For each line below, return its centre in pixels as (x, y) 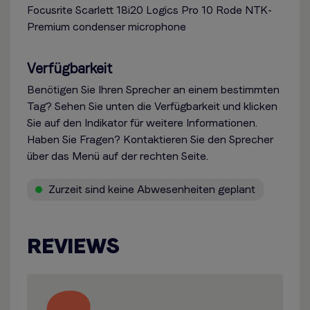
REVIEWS (73, 246)
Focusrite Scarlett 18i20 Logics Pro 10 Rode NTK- (149, 10)
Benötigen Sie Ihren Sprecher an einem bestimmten (153, 90)
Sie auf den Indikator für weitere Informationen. (142, 123)
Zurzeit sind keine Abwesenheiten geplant (151, 189)
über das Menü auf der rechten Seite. (118, 156)
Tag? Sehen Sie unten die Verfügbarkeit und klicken (152, 106)
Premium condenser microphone (107, 27)
